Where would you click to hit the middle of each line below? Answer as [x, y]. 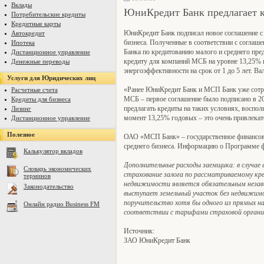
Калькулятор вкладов [53, 151]
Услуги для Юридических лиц [51, 78]
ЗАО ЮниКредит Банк [158, 240]
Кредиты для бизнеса [41, 99]
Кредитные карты [36, 24]
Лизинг [21, 108]
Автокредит [28, 33]
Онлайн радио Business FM [62, 204]
